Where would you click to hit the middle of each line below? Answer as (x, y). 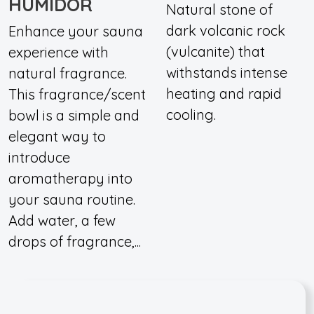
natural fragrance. (68, 73)
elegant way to (57, 136)
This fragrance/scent (77, 94)
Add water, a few (62, 220)
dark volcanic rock (225, 30)
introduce (39, 157)
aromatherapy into (70, 178)
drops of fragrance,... (75, 241)
